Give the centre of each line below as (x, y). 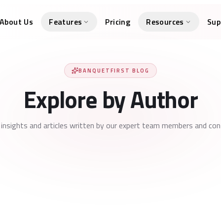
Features (66, 22)
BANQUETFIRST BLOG (114, 71)
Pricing (118, 22)
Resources (165, 22)
